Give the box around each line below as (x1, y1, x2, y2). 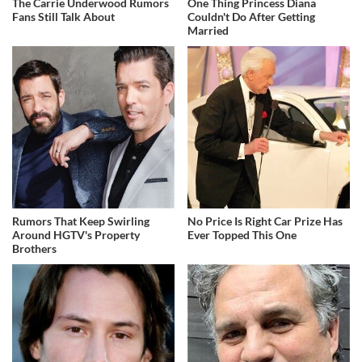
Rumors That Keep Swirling (12, 214, 149, 229)
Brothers (12, 242, 57, 256)
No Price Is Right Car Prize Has (187, 214, 343, 229)
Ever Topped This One (187, 228, 297, 242)
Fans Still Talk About (12, 10, 115, 24)
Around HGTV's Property (12, 228, 140, 242)
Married (187, 23, 229, 38)
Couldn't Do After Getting (187, 10, 316, 24)
